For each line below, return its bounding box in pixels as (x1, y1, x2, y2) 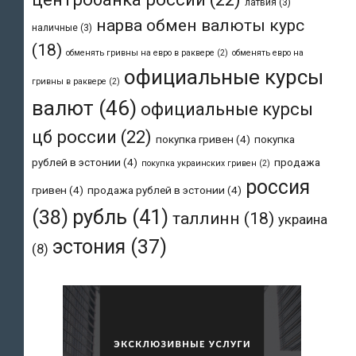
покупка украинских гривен (141, 158, 257, 169)
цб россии (32, 127, 117, 148)
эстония (52, 235, 126, 259)
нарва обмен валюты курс (96, 15, 304, 36)
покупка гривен (156, 133, 234, 146)
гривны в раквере (32, 76, 106, 87)
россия (246, 176, 310, 199)
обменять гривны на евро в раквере (66, 48, 215, 59)
